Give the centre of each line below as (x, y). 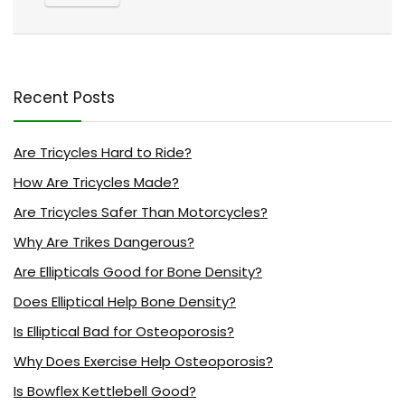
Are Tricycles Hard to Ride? (103, 153)
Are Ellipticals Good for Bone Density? (138, 272)
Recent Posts (64, 98)
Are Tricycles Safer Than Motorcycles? (141, 212)
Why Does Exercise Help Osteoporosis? (143, 362)
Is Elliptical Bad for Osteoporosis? (124, 332)
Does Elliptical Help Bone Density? (125, 302)
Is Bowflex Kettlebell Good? (105, 391)
